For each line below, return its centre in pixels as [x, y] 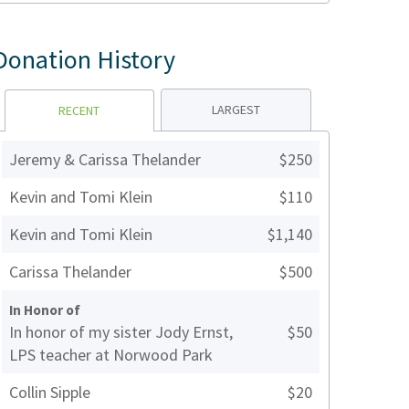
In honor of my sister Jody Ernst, [121, 332]
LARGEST [236, 110]
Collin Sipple [50, 393]
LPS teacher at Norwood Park [111, 355]
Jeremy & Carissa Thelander [105, 160]
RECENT [79, 111]
